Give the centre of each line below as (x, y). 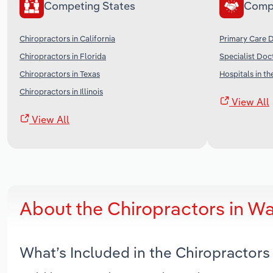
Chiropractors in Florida (63, 56)
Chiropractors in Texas (60, 73)
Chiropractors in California (67, 38)
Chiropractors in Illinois (61, 91)
